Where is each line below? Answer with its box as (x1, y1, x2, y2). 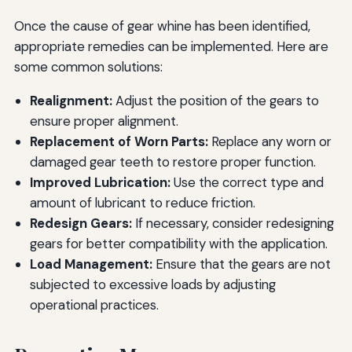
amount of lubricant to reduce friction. (29, 193, 255, 211)
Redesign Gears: (29, 214, 132, 232)
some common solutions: (13, 57, 163, 75)
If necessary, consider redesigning (131, 214, 334, 232)
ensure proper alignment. (29, 112, 178, 130)
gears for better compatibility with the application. (29, 234, 328, 252)
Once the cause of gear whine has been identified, (13, 16, 310, 35)
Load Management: (29, 255, 152, 273)
